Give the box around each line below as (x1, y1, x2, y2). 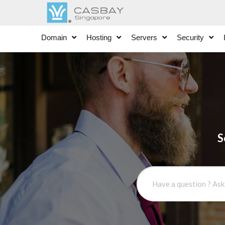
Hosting (86, 33, 111, 42)
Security (177, 33, 204, 42)
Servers (131, 33, 157, 42)
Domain (41, 33, 67, 42)
